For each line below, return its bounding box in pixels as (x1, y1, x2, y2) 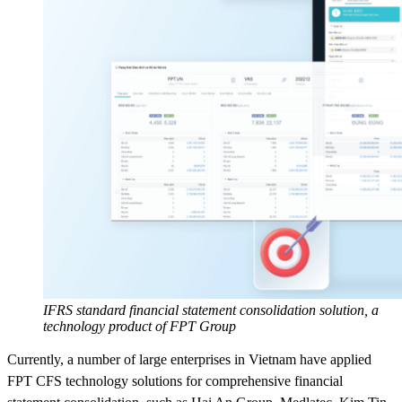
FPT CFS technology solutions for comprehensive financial (7, 372, 343, 389)
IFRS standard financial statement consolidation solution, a (43, 301, 379, 318)
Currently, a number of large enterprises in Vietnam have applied (7, 351, 371, 367)
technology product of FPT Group (43, 318, 236, 334)
